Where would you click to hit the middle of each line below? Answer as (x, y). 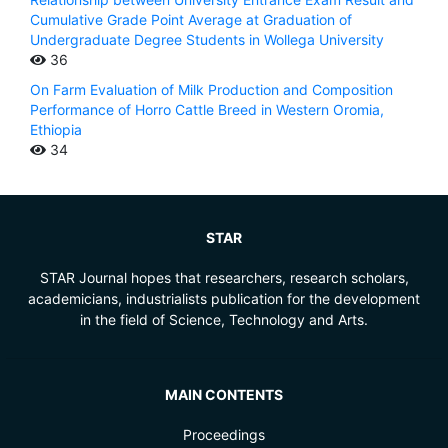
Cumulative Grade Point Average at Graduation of (191, 20)
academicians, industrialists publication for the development (224, 299)
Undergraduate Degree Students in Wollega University (207, 40)
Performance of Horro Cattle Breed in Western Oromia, (207, 110)
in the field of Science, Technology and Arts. (224, 320)
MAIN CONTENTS (224, 395)
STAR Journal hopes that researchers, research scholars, (224, 278)
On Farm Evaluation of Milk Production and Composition (211, 90)
